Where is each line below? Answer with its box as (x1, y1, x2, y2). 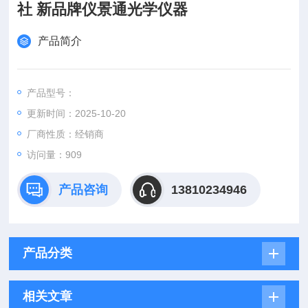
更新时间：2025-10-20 (27, 108, 126, 119)
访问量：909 (27, 149, 82, 160)
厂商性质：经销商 (27, 129, 104, 140)
